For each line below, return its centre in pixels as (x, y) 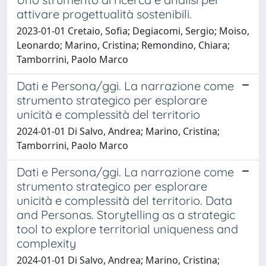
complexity (46, 243)
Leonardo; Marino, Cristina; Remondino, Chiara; (123, 45)
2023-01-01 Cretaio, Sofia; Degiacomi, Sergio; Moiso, (133, 31)
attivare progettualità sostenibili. (104, 14)
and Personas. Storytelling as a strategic (126, 214)
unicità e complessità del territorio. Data (124, 200)
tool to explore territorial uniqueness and (127, 229)
